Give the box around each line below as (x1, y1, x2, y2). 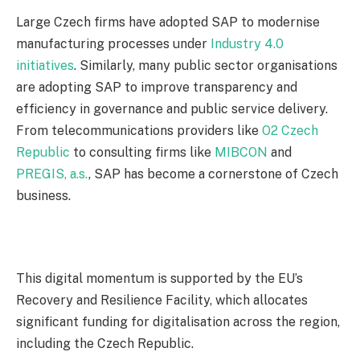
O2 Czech (262, 122, 318, 138)
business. (16, 187, 71, 203)
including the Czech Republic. (16, 335, 194, 351)
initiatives (16, 57, 74, 73)
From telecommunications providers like (16, 122, 262, 138)
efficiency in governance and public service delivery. (16, 100, 328, 117)
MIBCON (215, 144, 268, 160)
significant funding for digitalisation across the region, (16, 313, 340, 329)
